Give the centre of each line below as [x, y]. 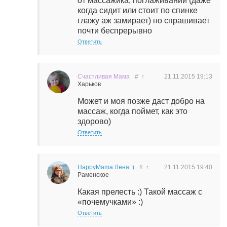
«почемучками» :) [110, 202]
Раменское [93, 175]
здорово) [94, 121]
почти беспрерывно [115, 31]
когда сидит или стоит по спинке [138, 10]
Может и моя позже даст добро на [141, 101]
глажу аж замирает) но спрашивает [144, 21]
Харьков [89, 84]
